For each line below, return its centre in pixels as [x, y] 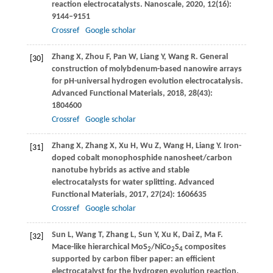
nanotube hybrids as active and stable [120, 171]
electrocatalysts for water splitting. [114, 183]
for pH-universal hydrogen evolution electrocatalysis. [147, 82]
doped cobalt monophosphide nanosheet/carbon [142, 158]
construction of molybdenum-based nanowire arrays [147, 69]
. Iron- [230, 146]
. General [211, 57]
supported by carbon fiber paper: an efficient [133, 260]
